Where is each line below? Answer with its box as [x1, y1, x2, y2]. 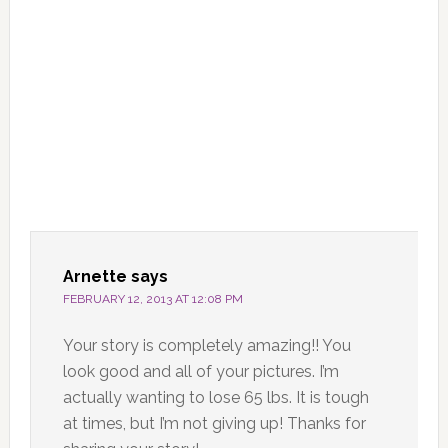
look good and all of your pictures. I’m [62, 361, 339, 381]
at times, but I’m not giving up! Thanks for [62, 413, 366, 433]
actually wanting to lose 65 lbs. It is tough [62, 387, 369, 407]
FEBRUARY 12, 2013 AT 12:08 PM [62, 291, 243, 306]
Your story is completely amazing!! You [62, 335, 351, 355]
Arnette [62, 266, 127, 286]
